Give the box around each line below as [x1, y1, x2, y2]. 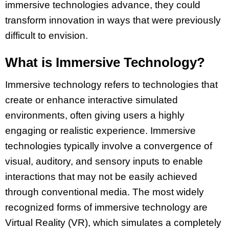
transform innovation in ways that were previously [5, 14, 221, 26]
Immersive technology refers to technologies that [5, 79, 218, 90]
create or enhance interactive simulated [5, 95, 178, 106]
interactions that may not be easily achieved [5, 171, 197, 182]
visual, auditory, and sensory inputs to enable [5, 156, 203, 167]
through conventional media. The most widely [5, 187, 204, 198]
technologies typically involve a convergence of [5, 141, 212, 152]
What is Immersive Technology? [5, 55, 205, 71]
